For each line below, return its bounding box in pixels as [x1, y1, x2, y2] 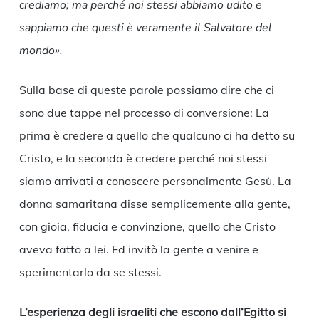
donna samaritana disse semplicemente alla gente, [19, 197, 291, 211]
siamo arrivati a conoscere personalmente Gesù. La [19, 174, 291, 189]
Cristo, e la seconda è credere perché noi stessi [19, 151, 267, 166]
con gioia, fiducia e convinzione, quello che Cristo [19, 219, 276, 234]
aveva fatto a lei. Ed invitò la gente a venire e [19, 242, 258, 257]
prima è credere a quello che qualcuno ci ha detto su [19, 128, 295, 143]
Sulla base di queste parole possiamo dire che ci [19, 83, 274, 98]
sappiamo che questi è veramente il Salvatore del [19, 20, 272, 36]
